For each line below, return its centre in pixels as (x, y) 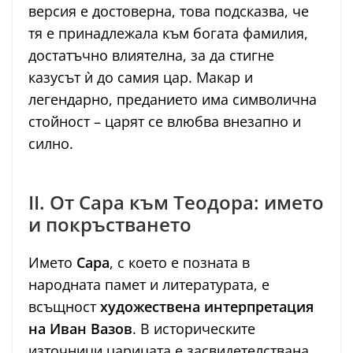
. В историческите (194, 329)
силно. (51, 144)
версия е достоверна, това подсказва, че (169, 11)
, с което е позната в (180, 263)
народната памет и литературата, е (149, 285)
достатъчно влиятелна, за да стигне (151, 56)
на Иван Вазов (80, 329)
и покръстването (110, 225)
